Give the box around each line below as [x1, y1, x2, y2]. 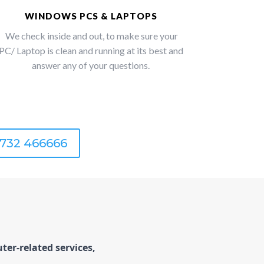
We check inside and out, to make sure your [4, 30, 179, 42]
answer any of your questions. [32, 60, 150, 71]
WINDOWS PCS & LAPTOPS [24, 11, 157, 22]
